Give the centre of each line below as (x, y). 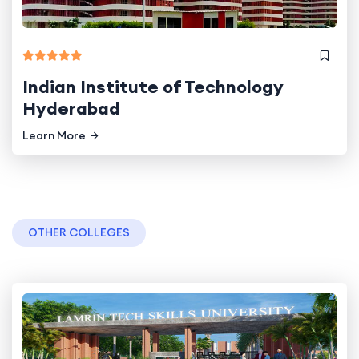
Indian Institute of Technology (153, 86)
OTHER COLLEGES (79, 232)
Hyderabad (71, 108)
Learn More (54, 135)
